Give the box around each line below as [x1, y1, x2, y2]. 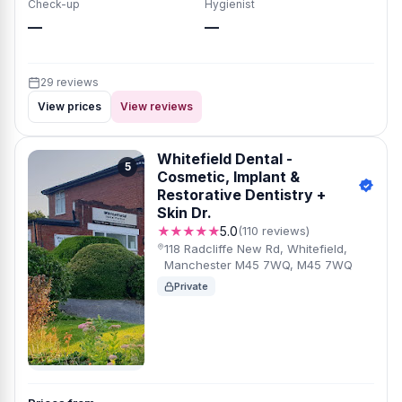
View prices [38, 100, 101, 113]
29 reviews [40, 75, 99, 89]
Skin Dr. [157, 204, 212, 222]
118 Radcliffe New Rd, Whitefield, [163, 241, 347, 256]
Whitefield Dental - [157, 150, 293, 168]
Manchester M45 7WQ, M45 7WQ [163, 258, 353, 272]
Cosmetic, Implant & [157, 168, 300, 186]
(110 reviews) [238, 223, 310, 238]
